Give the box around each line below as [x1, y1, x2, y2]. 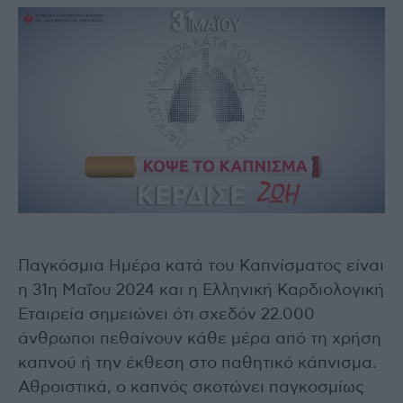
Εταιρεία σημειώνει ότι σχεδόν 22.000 [18, 306, 315, 323]
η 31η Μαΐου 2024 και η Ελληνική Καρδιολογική [18, 282, 384, 299]
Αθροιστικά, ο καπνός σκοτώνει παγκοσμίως [18, 379, 364, 396]
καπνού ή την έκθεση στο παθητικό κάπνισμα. [18, 354, 377, 372]
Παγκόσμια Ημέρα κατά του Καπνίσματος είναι [18, 257, 384, 274]
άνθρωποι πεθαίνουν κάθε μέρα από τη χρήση [18, 330, 381, 347]
